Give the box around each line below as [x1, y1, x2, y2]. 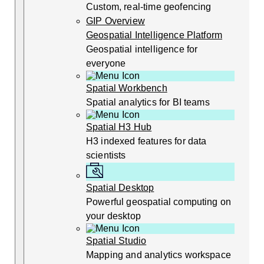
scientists [86, 150, 126, 160]
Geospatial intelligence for [86, 44, 198, 54]
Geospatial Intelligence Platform [86, 30, 223, 40]
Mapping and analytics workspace [86, 250, 231, 260]
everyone [86, 58, 126, 68]
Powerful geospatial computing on [86, 197, 232, 207]
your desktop [86, 211, 141, 222]
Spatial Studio [86, 236, 147, 246]
